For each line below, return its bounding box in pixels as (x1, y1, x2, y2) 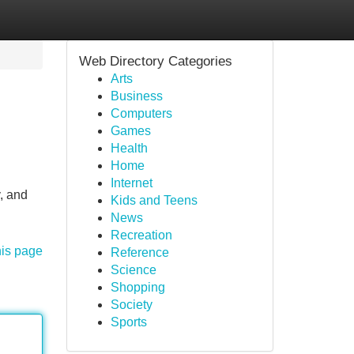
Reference (110, 246, 169, 259)
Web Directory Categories (78, 54, 232, 69)
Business (110, 89, 163, 103)
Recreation (110, 228, 172, 242)
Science (110, 263, 156, 277)
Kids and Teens (110, 194, 198, 207)
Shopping (110, 281, 165, 294)
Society (110, 298, 153, 311)
